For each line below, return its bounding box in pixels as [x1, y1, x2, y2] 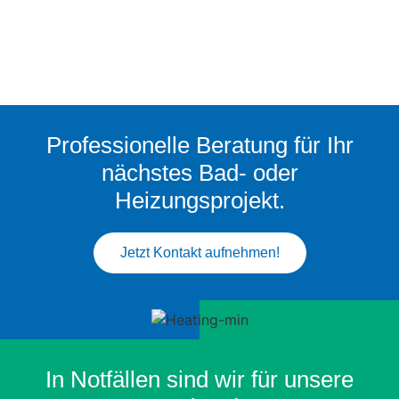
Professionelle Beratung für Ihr [45, 131, 354, 159]
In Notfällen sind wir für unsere [45, 365, 354, 393]
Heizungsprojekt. [114, 186, 285, 214]
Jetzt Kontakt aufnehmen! [119, 244, 280, 260]
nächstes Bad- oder [101, 159, 298, 186]
